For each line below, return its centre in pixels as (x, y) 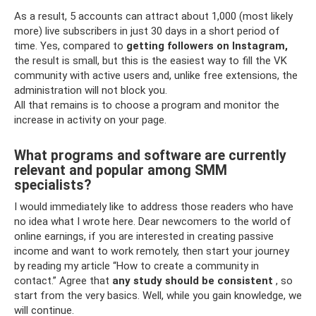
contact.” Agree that (63, 280)
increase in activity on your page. (90, 120)
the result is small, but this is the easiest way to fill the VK (151, 60)
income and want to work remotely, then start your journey (152, 251)
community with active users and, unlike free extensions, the (156, 75)
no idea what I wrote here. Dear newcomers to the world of (153, 221)
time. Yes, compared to (70, 45)
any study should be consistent (193, 280)
